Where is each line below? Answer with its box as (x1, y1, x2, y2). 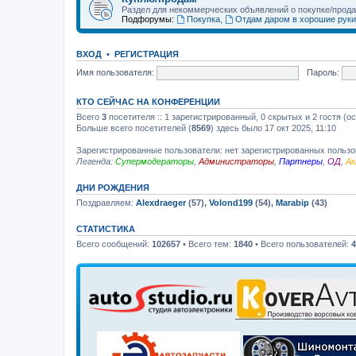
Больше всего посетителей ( (76, 123, 192, 133)
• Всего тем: (180, 239, 234, 249)
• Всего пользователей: (253, 239, 351, 249)
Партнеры (279, 157, 323, 166)
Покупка (186, 14, 220, 24)
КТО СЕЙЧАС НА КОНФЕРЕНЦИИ (76, 97, 220, 106)
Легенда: (76, 157, 115, 166)
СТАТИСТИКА (76, 224, 135, 234)
